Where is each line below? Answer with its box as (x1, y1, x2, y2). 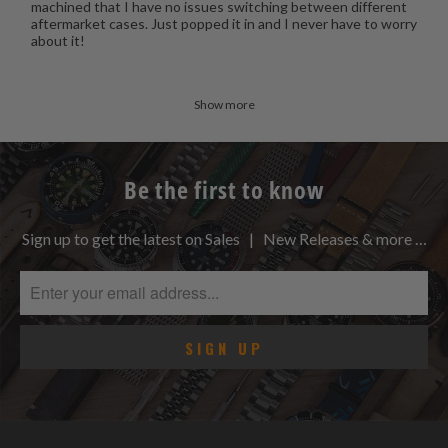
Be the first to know (124, 172, 324, 206)
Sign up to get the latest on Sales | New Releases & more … (21, 228, 427, 248)
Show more (193, 96, 255, 112)
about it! (30, 31, 85, 49)
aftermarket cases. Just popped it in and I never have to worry (30, 14, 417, 32)
